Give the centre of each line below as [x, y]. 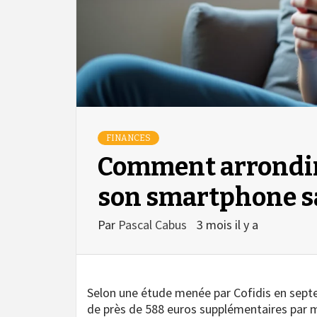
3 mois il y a [227, 225]
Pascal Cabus [154, 225]
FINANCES [128, 138]
